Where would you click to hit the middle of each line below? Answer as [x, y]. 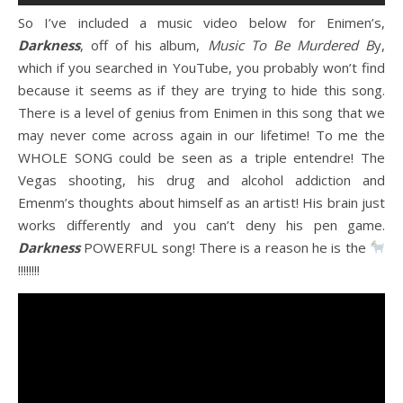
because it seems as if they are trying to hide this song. [201, 90]
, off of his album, [144, 45]
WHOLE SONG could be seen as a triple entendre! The [201, 157]
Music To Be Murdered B [291, 45]
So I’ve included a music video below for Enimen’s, [201, 22]
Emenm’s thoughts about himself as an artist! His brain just [201, 202]
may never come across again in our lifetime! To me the [201, 134]
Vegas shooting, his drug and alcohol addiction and [201, 179]
